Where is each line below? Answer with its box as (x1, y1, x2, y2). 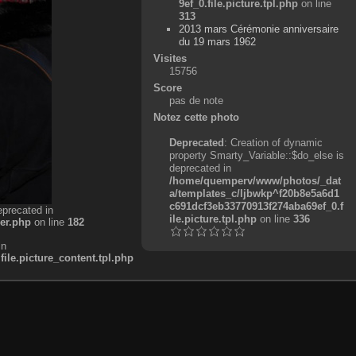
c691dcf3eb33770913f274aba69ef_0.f (168, 199, 343, 212)
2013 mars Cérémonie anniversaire (179, 22, 339, 35)
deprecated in (168, 161, 231, 174)
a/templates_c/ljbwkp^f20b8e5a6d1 (168, 187, 339, 199)
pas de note (168, 94, 223, 106)
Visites (153, 52, 187, 64)
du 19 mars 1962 (179, 35, 257, 48)
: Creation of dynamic (223, 136, 323, 149)
